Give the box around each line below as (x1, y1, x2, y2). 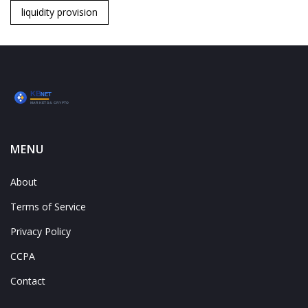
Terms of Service (10, 200, 86, 214)
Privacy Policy (10, 225, 71, 239)
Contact (10, 274, 45, 288)
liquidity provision (21, 5, 98, 19)
